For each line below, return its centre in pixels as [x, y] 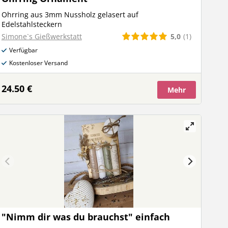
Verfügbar [23, 50]
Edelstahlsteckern [32, 24]
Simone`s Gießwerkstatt [41, 36]
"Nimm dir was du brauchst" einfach [85, 217]
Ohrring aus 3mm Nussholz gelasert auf [70, 15]
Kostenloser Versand [38, 63]
